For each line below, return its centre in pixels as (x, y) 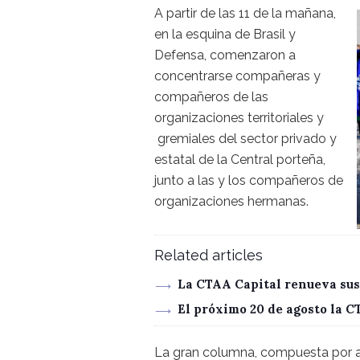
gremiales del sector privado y (245, 138)
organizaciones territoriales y (239, 117)
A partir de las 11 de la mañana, (245, 13)
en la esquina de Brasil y (225, 34)
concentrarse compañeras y (237, 76)
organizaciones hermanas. (231, 201)
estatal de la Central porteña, (240, 159)
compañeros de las (211, 96)
